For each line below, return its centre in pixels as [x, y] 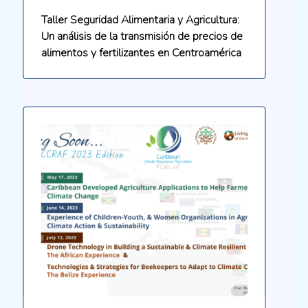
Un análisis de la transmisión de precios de [142, 37]
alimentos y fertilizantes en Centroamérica [141, 53]
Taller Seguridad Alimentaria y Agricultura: [140, 20]
